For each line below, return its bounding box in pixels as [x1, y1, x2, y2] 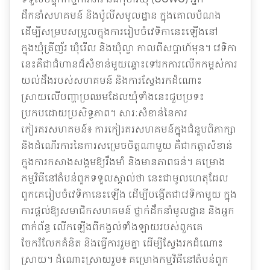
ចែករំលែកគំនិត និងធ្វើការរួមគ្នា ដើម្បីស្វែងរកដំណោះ [21, 236, 223, 250]
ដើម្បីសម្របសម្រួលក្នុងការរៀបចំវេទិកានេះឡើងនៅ [21, 24, 218, 38]
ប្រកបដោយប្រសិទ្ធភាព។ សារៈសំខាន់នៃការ [21, 105, 187, 119]
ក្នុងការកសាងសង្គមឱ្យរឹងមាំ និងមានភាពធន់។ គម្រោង [21, 154, 225, 168]
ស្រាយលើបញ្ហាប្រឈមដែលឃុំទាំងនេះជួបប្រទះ [21, 89, 204, 103]
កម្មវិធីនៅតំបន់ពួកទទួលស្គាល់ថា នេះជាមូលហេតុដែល [21, 171, 228, 184]
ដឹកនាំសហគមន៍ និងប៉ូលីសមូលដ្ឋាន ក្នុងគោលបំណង [21, 8, 221, 22]
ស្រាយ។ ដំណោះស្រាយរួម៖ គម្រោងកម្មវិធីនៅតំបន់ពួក [21, 252, 228, 266]
